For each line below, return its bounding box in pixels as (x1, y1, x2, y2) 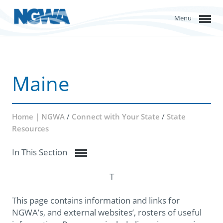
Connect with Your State (72, 111, 162, 121)
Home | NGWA (12, 111, 67, 121)
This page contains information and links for (12, 195, 180, 207)
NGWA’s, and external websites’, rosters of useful (12, 207, 202, 219)
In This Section (12, 146, 69, 158)
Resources (12, 123, 49, 133)
